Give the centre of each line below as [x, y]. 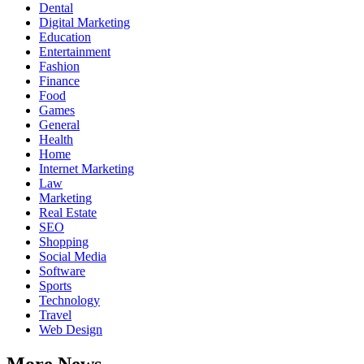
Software [62, 271]
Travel [55, 314]
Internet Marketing [87, 168]
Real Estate [68, 212]
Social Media [73, 256]
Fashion [59, 66]
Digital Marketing [84, 22]
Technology [69, 300]
